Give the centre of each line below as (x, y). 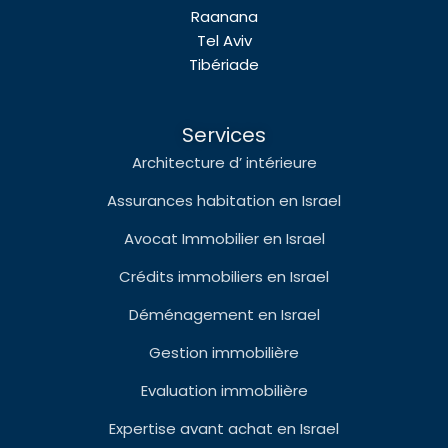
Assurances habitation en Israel (224, 201)
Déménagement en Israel (224, 315)
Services (224, 135)
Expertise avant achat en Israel (224, 429)
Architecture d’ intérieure (224, 163)
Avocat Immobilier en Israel (224, 239)
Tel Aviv (224, 41)
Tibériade (224, 65)
